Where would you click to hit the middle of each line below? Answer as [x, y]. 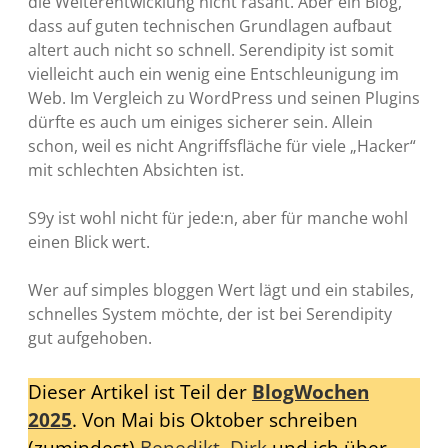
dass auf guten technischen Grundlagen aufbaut [210, 25]
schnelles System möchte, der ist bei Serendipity [210, 313]
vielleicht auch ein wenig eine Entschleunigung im [213, 73]
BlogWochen [310, 392]
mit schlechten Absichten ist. [136, 169]
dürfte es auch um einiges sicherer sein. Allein [200, 121]
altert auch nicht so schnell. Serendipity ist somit [211, 49]
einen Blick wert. [89, 241]
